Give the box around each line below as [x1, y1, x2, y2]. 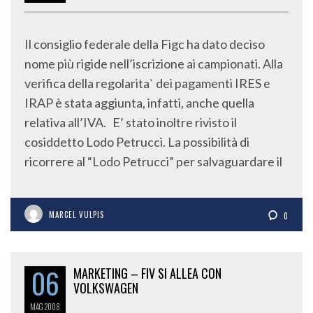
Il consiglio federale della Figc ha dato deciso [24, 36, 265, 52]
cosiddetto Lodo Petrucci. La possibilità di [24, 134, 249, 150]
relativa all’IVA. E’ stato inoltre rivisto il [24, 115, 237, 131]
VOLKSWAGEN [73, 279, 138, 298]
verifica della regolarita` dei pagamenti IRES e [24, 75, 270, 92]
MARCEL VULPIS [49, 209, 104, 221]
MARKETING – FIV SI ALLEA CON [73, 264, 221, 283]
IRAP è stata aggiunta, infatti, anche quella [24, 95, 254, 111]
